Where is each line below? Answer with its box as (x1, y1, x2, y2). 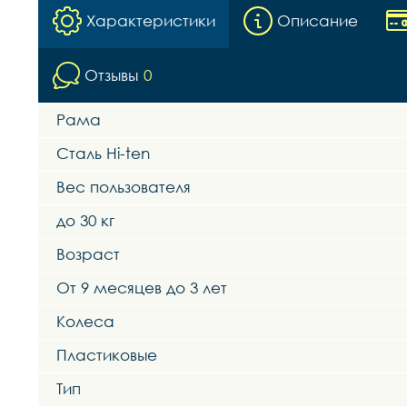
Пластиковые (56, 345, 157, 365)
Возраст (56, 244, 120, 264)
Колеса (56, 312, 114, 332)
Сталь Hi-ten (56, 144, 150, 164)
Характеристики (86, 11, 215, 31)
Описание (277, 11, 358, 31)
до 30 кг (56, 211, 114, 231)
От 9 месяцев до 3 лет (56, 278, 227, 298)
